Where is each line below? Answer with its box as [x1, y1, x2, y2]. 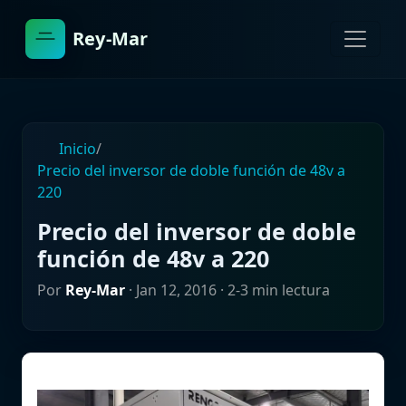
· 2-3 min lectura [217, 280, 330, 300]
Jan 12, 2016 [136, 280, 217, 300]
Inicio [55, 139, 96, 159]
